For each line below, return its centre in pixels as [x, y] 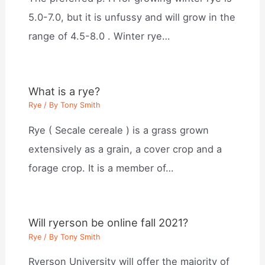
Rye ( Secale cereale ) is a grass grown [119, 130]
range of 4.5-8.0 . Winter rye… [99, 36]
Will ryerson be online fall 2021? [109, 223]
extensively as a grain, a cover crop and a [125, 149]
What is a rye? [64, 91]
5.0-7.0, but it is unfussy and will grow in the [132, 17]
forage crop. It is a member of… [101, 168]
